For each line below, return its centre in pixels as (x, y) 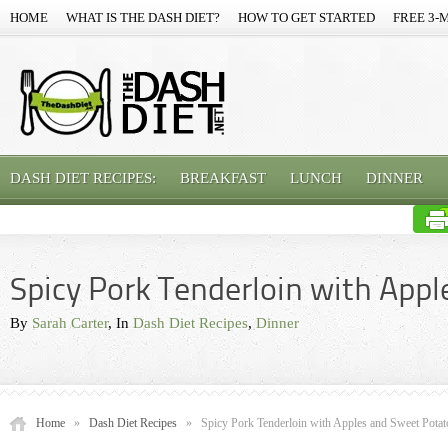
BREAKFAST (223, 178)
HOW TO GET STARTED (306, 17)
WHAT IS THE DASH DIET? (143, 17)
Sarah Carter (70, 323)
